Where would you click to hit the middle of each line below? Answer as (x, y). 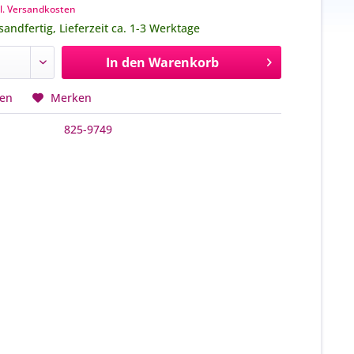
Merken (72, 98)
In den (125, 62)
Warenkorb (183, 62)
